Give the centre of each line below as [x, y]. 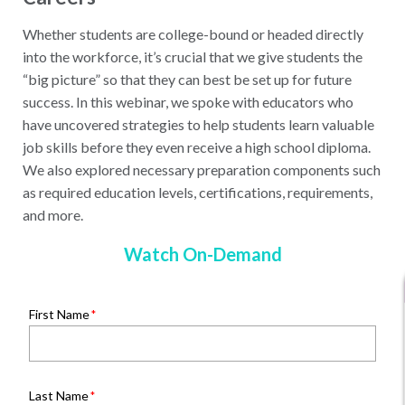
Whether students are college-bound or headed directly [193, 34]
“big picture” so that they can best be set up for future [187, 79]
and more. [53, 215]
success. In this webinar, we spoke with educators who [188, 102]
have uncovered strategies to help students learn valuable [198, 124]
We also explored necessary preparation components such [202, 170]
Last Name [59, 396]
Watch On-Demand [202, 254]
